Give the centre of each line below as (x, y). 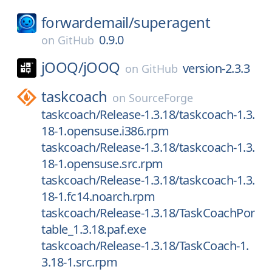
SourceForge (161, 98)
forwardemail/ (88, 22)
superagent (172, 22)
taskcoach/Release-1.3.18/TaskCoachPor (148, 213)
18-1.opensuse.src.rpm (102, 164)
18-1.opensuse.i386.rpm (105, 131)
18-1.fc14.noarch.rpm (98, 196)
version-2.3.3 (216, 68)
